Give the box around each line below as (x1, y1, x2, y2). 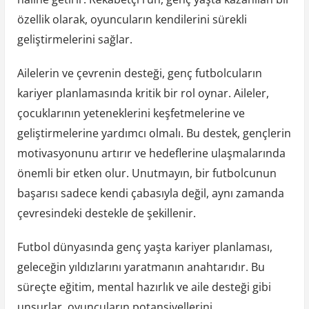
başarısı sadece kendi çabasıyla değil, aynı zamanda (17, 186, 284, 201)
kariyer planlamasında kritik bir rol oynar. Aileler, (17, 86, 269, 101)
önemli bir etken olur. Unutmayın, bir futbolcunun (17, 166, 277, 181)
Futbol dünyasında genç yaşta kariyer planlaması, (17, 239, 272, 255)
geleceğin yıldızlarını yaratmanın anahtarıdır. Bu (17, 259, 265, 275)
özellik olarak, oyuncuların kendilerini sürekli (17, 12, 247, 28)
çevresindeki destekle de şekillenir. (17, 206, 196, 221)
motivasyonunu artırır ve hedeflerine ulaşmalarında (17, 146, 286, 161)
